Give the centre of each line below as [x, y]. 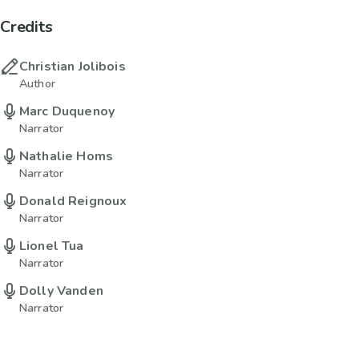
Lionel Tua [52, 246]
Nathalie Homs [66, 157]
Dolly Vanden [61, 291]
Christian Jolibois [73, 67]
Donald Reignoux [73, 202]
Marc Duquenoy [67, 112]
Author [37, 84]
